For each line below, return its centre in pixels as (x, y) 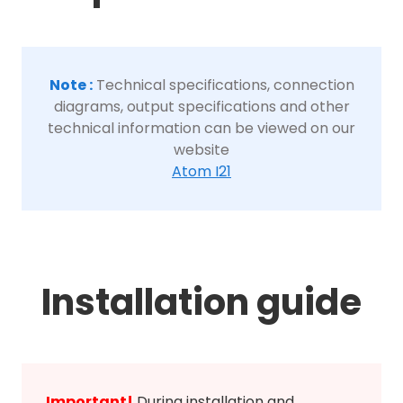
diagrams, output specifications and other (201, 107)
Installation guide (201, 303)
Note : (71, 85)
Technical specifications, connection (225, 85)
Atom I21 (201, 172)
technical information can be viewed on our (201, 129)
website (201, 150)
